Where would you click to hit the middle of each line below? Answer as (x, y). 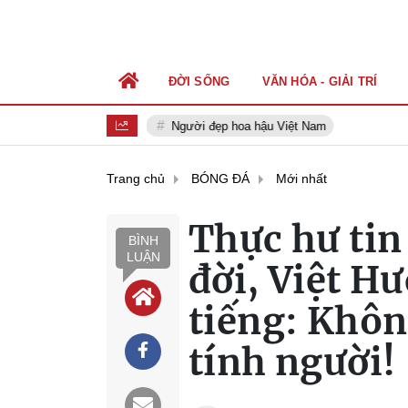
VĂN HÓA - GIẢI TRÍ (320, 81)
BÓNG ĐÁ (220, 178)
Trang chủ (136, 178)
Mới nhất (301, 178)
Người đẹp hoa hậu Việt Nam (243, 126)
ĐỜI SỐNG (199, 81)
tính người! (292, 362)
